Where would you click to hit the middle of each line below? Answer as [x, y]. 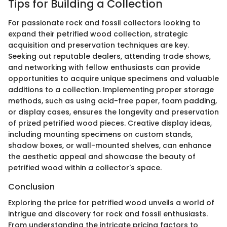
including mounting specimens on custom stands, [100, 134]
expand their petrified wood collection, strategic [98, 34]
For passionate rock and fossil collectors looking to [104, 23]
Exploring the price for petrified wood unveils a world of [111, 203]
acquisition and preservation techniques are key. [99, 45]
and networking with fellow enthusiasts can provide [104, 67]
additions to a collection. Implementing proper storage [111, 90]
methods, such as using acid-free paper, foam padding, [112, 101]
